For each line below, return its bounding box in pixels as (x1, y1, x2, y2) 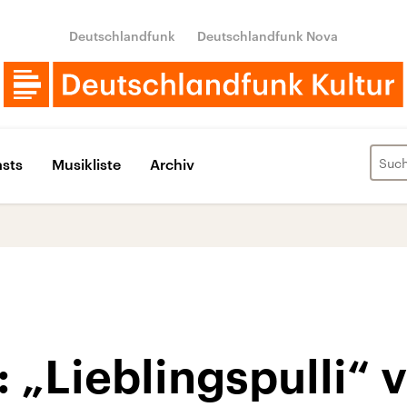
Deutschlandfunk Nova (197, 28, 338, 44)
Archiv (150, 154, 194, 173)
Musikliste (52, 154, 121, 173)
